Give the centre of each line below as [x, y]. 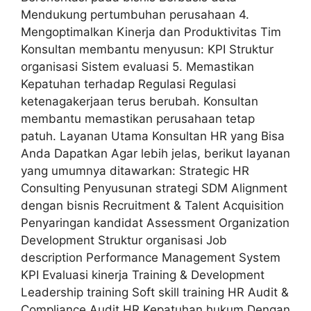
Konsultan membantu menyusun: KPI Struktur [147, 50]
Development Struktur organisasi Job [124, 241]
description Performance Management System [151, 258]
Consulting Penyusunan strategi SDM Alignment [154, 188]
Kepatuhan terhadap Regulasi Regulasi [128, 84]
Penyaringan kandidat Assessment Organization [155, 223]
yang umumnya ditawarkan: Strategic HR [135, 171]
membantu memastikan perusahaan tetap [138, 119]
